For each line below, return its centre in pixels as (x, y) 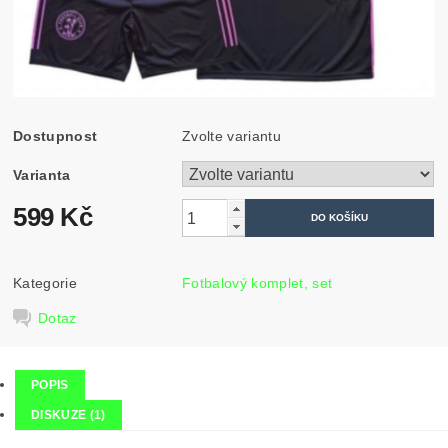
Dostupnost (55, 136)
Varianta (42, 175)
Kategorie (45, 283)
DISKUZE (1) (68, 415)
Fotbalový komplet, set (257, 283)
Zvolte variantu (231, 136)
